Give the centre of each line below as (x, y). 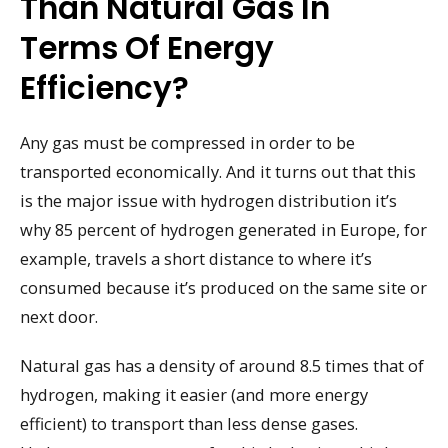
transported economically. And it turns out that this (218, 172)
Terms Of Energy (147, 48)
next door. (59, 317)
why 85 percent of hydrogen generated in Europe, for (223, 230)
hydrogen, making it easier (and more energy (194, 394)
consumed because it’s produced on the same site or (223, 288)
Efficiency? (104, 88)
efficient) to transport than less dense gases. (189, 423)
